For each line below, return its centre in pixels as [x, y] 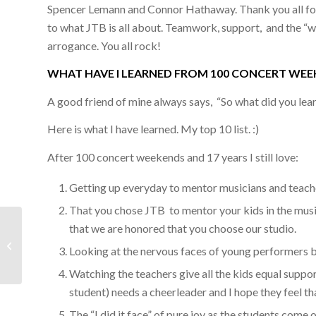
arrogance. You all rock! [104, 45]
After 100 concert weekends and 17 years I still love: [173, 157]
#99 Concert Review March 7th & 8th [101, 238]
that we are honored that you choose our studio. [183, 228]
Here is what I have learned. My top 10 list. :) [153, 129]
